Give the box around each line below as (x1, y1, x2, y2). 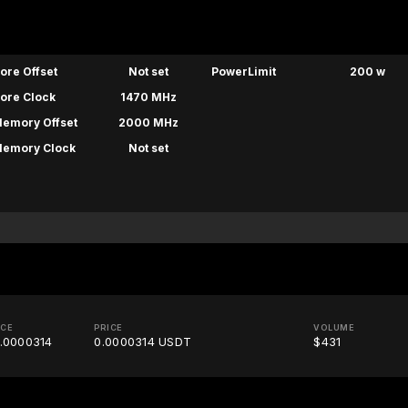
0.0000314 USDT (94, 334, 192, 350)
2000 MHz (117, 116, 178, 130)
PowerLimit (210, 65, 276, 79)
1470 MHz (119, 90, 177, 105)
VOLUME (313, 322, 355, 333)
